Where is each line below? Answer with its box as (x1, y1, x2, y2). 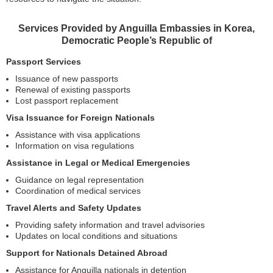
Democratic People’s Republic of (61, 35, 212, 46)
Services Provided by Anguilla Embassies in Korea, (18, 23, 255, 34)
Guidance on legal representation (15, 175, 144, 185)
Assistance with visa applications (15, 130, 140, 140)
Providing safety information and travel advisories (15, 220, 205, 230)
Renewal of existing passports (15, 85, 130, 94)
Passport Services (6, 57, 81, 66)
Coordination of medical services (15, 186, 141, 196)
